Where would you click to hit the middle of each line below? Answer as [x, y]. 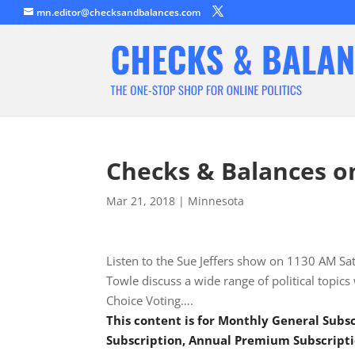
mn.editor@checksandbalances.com [118, 12]
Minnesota [216, 201]
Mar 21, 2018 [141, 201]
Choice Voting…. [150, 300]
